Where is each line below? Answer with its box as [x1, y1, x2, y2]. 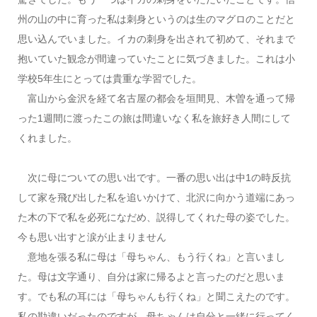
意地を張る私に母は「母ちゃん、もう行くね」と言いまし [17, 250, 285, 263]
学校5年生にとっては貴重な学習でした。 [17, 72, 202, 84]
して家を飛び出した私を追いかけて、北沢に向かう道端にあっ [17, 191, 295, 203]
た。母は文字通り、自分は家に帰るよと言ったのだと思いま [17, 270, 285, 282]
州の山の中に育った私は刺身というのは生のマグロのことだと [17, 13, 295, 25]
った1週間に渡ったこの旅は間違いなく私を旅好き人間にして [17, 112, 291, 124]
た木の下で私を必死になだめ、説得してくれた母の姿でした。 [17, 211, 295, 223]
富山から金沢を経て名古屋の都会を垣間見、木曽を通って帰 [17, 92, 295, 104]
